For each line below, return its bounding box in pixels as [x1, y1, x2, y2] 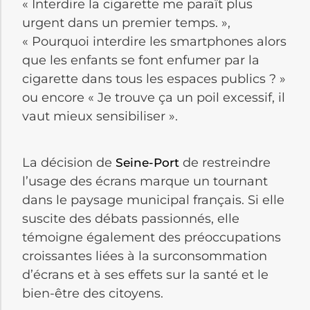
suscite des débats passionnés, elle [22, 210, 239, 226]
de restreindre [179, 154, 271, 170]
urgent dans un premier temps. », [22, 15, 230, 30]
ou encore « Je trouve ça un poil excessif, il [22, 89, 285, 105]
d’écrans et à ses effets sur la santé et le [22, 266, 268, 282]
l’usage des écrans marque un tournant [22, 173, 268, 189]
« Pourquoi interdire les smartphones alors [22, 33, 286, 49]
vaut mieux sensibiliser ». [22, 108, 178, 124]
